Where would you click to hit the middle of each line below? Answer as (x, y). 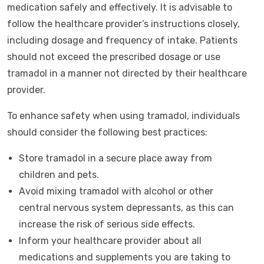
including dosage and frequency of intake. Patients (122, 40)
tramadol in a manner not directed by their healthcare (127, 73)
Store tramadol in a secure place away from (115, 158)
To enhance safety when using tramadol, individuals (123, 116)
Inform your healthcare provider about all (110, 241)
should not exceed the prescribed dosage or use (114, 57)
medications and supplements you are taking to (125, 257)
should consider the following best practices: (107, 132)
